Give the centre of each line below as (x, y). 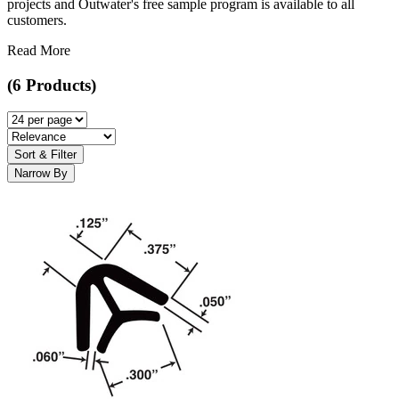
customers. (37, 20)
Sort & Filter (45, 155)
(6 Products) (52, 85)
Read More (39, 51)
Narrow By (41, 174)
